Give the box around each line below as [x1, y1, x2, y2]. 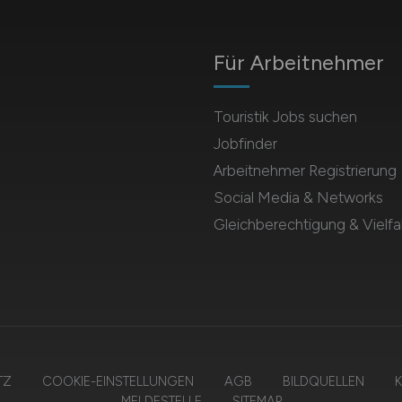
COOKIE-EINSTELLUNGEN [41, 373, 194, 389]
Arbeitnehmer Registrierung [213, 162, 397, 179]
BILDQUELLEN [282, 373, 364, 389]
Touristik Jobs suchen [213, 108, 357, 126]
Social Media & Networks [213, 188, 383, 206]
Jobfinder [213, 135, 277, 153]
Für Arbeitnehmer [213, 49, 384, 75]
